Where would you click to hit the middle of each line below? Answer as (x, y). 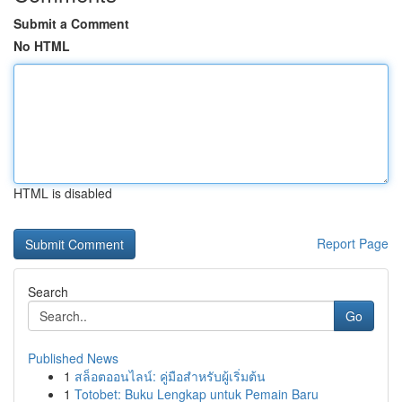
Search (48, 292)
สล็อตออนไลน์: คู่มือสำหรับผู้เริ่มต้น (170, 376)
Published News (73, 358)
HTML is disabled (63, 193)
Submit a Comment (71, 23)
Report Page (353, 243)
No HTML (42, 46)
